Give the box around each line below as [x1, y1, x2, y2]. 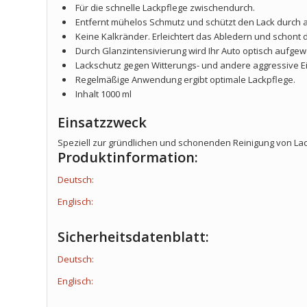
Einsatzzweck [58, 112, 147, 132]
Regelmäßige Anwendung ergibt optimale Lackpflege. [75, 73, 296, 86]
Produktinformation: [58, 147, 199, 167]
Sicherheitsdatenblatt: [58, 227, 210, 246]
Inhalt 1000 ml [75, 87, 132, 100]
